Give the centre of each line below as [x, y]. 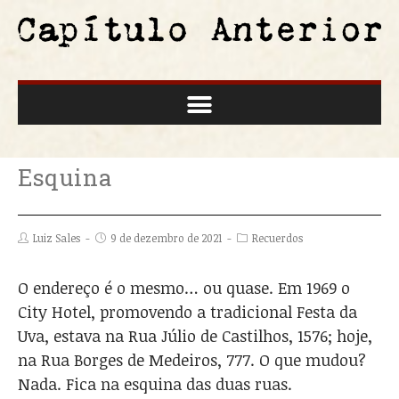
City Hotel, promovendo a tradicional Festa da [187, 312]
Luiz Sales [57, 238]
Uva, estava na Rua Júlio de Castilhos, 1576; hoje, [195, 336]
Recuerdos [277, 238]
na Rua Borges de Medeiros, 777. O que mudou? [194, 360]
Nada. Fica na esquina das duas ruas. [155, 384]
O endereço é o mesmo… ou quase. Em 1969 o [184, 288]
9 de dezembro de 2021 [166, 238]
